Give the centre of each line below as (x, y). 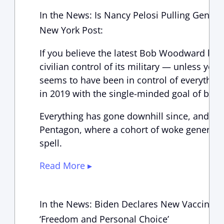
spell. (50, 143)
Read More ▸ (65, 165)
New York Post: (71, 30)
